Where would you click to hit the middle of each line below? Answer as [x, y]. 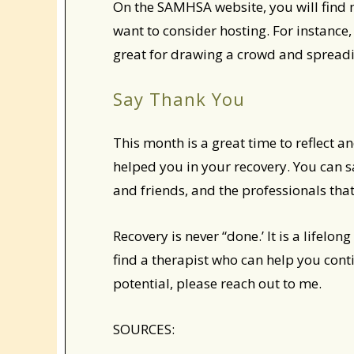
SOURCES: [144, 329]
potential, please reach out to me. [219, 283]
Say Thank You [179, 99]
